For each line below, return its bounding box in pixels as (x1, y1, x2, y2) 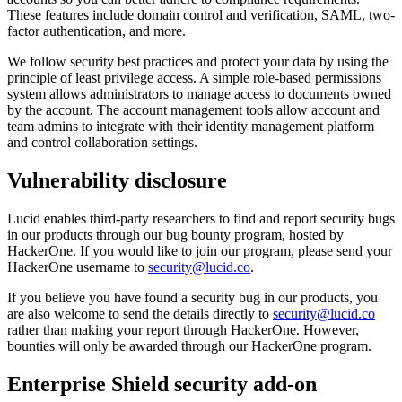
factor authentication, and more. (7, 23, 186, 39)
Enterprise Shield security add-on (7, 372, 317, 397)
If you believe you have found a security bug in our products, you (7, 290, 378, 306)
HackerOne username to (7, 259, 148, 275)
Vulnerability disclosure (7, 169, 227, 193)
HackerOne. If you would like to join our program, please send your (7, 243, 392, 259)
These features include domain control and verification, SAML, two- (7, 7, 395, 23)
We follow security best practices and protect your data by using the (7, 54, 389, 70)
